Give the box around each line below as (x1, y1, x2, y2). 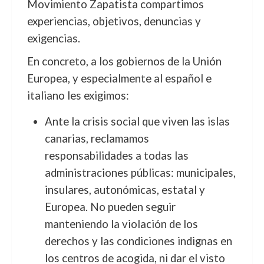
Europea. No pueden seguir (44, 200, 176, 213)
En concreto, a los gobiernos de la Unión (27, 55, 222, 68)
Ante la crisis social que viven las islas (44, 115, 230, 128)
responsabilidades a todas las (44, 149, 189, 162)
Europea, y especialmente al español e (27, 72, 212, 85)
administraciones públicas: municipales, (44, 166, 236, 179)
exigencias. (27, 32, 80, 45)
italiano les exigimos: (27, 89, 129, 102)
